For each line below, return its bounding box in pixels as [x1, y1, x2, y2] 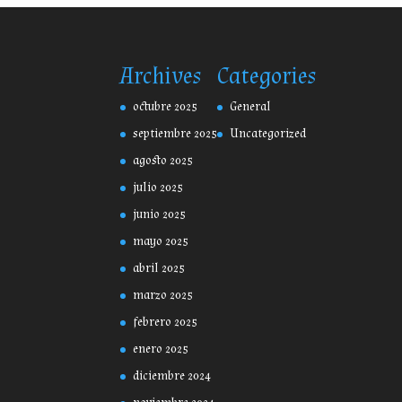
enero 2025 [133, 341, 189, 358]
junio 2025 [133, 206, 187, 223]
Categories [217, 61, 317, 92]
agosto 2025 [133, 153, 194, 170]
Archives [120, 61, 202, 92]
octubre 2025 [133, 99, 198, 116]
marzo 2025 [133, 287, 194, 304]
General [230, 99, 272, 116]
